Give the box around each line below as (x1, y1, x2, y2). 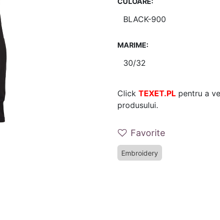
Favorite (131, 128, 165, 138)
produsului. (117, 100, 158, 110)
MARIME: (117, 41, 148, 49)
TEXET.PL (138, 88, 176, 98)
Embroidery (121, 149, 158, 157)
